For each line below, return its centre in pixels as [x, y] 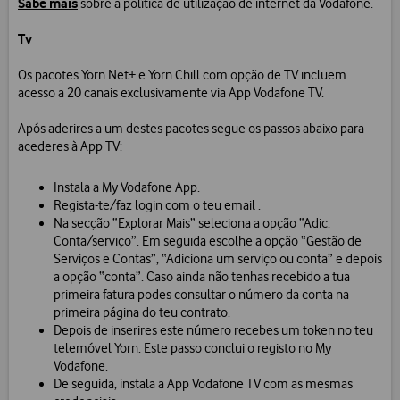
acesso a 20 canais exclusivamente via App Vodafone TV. [171, 93]
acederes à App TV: [70, 147]
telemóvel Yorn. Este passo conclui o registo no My [192, 349]
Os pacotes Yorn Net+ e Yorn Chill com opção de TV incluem [182, 75]
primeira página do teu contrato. [142, 313]
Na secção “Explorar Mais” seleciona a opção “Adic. [192, 224]
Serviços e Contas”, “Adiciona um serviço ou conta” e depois [218, 259]
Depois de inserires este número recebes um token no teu [213, 331]
